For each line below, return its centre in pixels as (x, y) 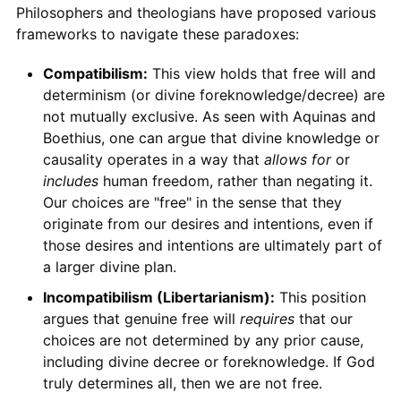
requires (267, 318)
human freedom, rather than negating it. (235, 180)
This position (320, 297)
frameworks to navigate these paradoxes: (157, 34)
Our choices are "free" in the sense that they (192, 202)
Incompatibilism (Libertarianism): (158, 297)
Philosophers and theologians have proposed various (196, 12)
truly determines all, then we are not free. (182, 383)
